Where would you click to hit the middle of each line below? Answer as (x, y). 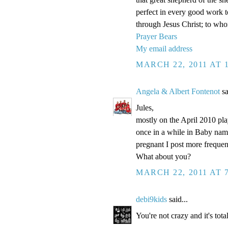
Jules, (145, 108)
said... (177, 199)
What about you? (163, 157)
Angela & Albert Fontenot (178, 92)
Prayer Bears (156, 37)
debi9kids (151, 199)
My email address (164, 49)
